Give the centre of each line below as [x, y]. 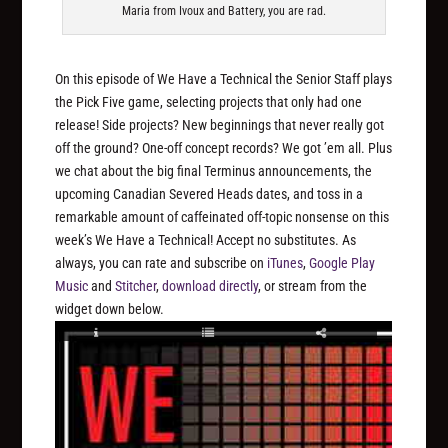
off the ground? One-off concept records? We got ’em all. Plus [224, 148]
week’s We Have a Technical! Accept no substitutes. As [206, 240]
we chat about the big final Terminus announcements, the [214, 171]
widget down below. [110, 309]
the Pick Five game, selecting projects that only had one [209, 102]
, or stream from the [313, 286]
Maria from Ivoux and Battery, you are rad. [224, 11]
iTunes [285, 263]
